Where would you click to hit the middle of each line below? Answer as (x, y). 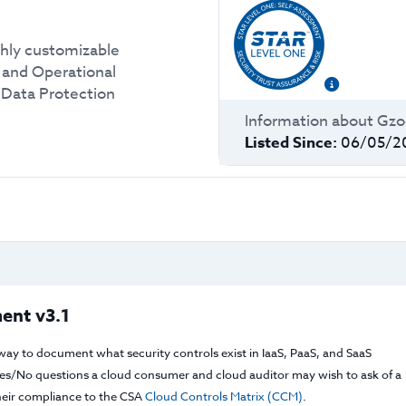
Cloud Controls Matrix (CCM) (224, 396)
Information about (309, 121)
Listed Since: (291, 143)
